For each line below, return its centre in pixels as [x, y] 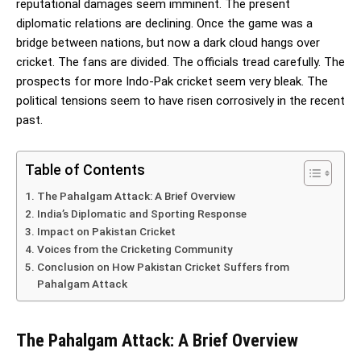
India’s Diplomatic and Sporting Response [141, 213]
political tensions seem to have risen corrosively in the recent [180, 100]
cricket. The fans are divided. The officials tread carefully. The [180, 62]
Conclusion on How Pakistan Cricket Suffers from [163, 266]
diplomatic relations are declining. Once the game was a [164, 23]
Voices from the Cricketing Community [135, 249]
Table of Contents [85, 169]
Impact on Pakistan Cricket [106, 231]
